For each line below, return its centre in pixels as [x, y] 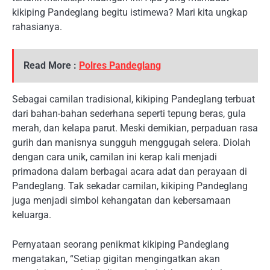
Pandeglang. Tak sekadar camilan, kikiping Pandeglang [130, 186]
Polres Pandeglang [120, 66]
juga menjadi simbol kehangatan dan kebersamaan [121, 201]
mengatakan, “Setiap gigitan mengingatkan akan [116, 259]
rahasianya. [37, 27]
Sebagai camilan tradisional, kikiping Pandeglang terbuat [133, 99]
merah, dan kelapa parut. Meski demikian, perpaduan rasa [135, 128]
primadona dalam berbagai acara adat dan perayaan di [130, 172]
